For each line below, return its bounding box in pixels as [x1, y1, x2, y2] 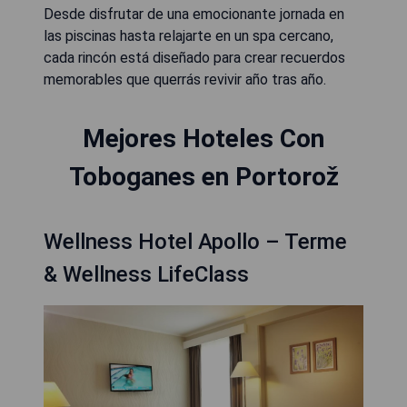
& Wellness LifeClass [44, 262, 249, 287]
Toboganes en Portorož [68, 162, 339, 192]
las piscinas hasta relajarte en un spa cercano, [44, 27, 333, 45]
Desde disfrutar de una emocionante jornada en [44, 5, 344, 23]
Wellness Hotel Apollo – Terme [44, 229, 347, 254]
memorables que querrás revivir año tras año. [44, 71, 326, 88]
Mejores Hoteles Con [83, 124, 324, 154]
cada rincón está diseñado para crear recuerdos [44, 49, 345, 66]
